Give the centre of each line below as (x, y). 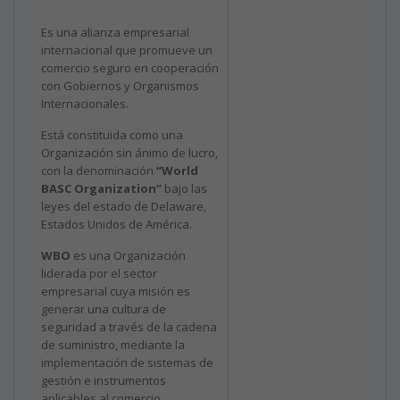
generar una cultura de (104, 308)
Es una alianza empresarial (115, 32)
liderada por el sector (99, 273)
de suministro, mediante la (113, 344)
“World (177, 170)
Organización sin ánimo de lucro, (129, 152)
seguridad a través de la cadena (129, 326)
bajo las (184, 188)
